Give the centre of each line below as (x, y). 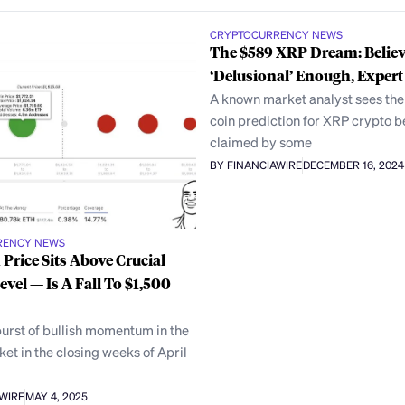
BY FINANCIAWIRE (255, 165)
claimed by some (260, 142)
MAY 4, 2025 (57, 396)
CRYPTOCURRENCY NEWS (276, 35)
